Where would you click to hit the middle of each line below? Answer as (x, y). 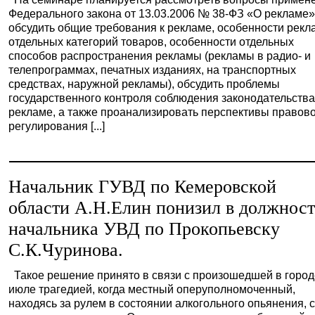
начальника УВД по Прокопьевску (144, 229)
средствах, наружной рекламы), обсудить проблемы (144, 84)
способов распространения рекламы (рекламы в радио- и (160, 56)
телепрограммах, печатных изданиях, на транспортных (153, 70)
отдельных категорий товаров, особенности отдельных (152, 41)
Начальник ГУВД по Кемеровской (143, 187)
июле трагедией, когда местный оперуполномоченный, (152, 289)
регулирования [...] (57, 126)
